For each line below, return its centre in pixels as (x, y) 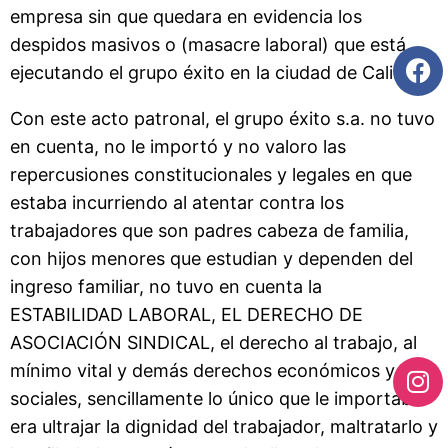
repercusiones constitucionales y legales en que (211, 174)
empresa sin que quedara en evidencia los (186, 16)
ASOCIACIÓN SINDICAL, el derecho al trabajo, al (213, 342)
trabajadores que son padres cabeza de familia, (209, 230)
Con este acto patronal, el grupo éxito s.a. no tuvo (222, 118)
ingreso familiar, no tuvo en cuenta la (166, 286)
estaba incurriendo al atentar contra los (177, 202)
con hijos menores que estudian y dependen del (211, 258)
